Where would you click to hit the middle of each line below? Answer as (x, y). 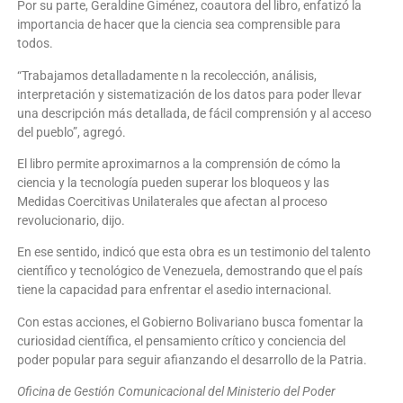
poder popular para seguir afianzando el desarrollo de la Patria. (192, 359)
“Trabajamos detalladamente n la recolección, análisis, (167, 75)
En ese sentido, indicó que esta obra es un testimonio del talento (194, 252)
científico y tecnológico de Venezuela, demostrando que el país (190, 271)
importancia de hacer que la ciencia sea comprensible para (179, 25)
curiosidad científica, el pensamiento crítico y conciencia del (181, 340)
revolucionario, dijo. (71, 221)
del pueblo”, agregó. (72, 132)
